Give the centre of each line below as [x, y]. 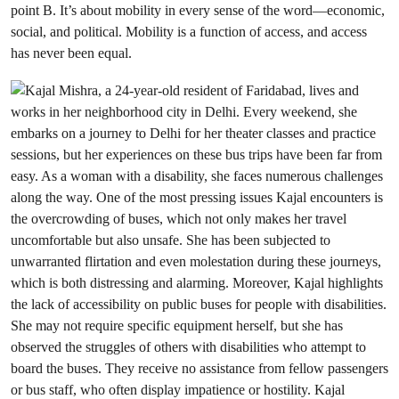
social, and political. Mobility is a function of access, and [169, 32]
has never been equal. [71, 53]
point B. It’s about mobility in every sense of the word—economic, [198, 10]
